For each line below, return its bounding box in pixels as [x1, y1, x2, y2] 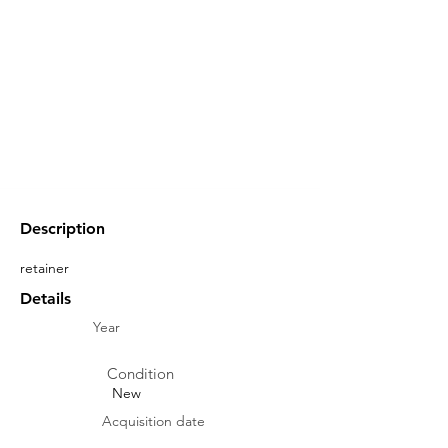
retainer [20, 259, 69, 277]
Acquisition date [102, 412, 205, 430]
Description [20, 219, 105, 238]
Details [20, 289, 71, 308]
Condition [107, 364, 174, 383]
